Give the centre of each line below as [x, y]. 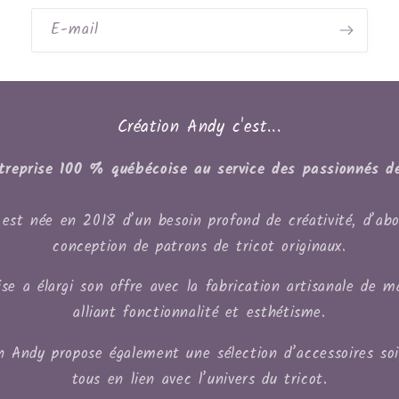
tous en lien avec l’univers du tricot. [199, 380]
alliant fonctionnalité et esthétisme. [199, 313]
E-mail [75, 29]
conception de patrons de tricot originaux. [199, 247]
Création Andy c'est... [199, 127]
